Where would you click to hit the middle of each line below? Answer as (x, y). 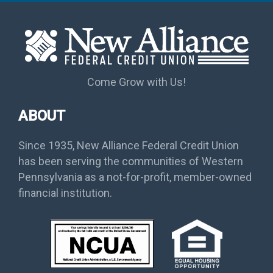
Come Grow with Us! (136, 82)
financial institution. (65, 193)
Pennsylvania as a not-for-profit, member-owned (135, 177)
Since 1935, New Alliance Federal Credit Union (129, 146)
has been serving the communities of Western (131, 161)
